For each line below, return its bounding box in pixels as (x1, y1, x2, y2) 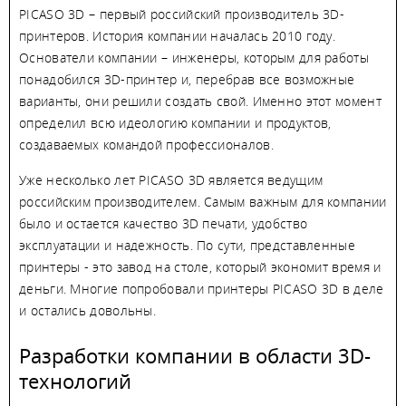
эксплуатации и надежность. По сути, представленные (19, 237, 355, 254)
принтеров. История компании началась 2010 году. (19, 27, 336, 44)
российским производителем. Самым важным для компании (19, 193, 387, 210)
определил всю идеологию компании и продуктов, (19, 114, 332, 131)
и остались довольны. (19, 302, 157, 319)
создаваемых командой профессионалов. (19, 136, 274, 153)
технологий (19, 367, 131, 394)
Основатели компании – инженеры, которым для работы (19, 49, 369, 66)
